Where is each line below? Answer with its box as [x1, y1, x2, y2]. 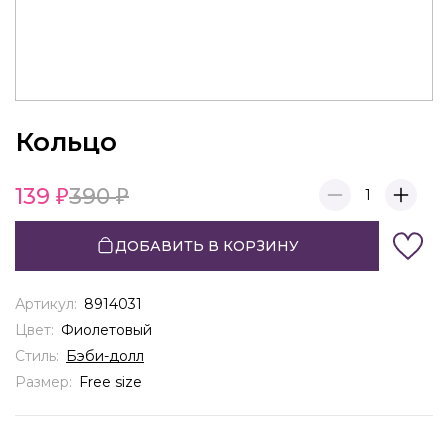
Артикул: [15, 294, 81, 313]
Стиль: [15, 346, 63, 365]
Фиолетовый [61, 320, 152, 339]
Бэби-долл [66, 346, 144, 365]
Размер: [15, 372, 76, 391]
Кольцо [15, 125, 117, 158]
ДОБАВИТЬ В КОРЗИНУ [114, 236, 299, 255]
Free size [79, 372, 142, 391]
